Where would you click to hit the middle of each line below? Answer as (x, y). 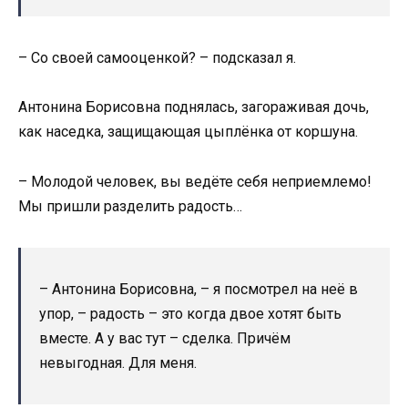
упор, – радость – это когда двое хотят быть (190, 313)
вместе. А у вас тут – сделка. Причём (165, 338)
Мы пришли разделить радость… (130, 206)
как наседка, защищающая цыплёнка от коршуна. (188, 132)
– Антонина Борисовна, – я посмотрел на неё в (199, 289)
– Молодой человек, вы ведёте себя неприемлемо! (195, 181)
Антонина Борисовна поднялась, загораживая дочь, (194, 107)
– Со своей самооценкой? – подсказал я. (157, 58)
